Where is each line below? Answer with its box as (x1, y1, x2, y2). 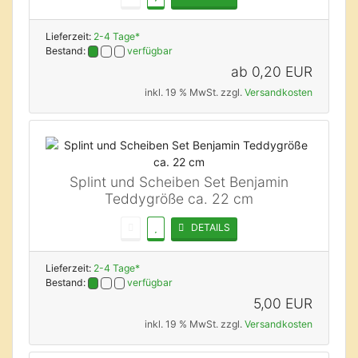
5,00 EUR (253, 295, 312, 312)
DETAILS (184, 221, 230, 233)
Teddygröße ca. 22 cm (105, 190, 253, 207)
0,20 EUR (252, 63, 312, 80)
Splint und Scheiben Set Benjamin (70, 173, 288, 190)
